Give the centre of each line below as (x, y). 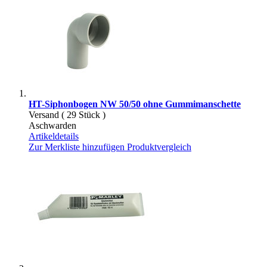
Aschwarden (52, 125)
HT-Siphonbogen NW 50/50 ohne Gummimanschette (135, 104)
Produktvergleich (159, 147)
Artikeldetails (54, 136)
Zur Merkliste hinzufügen (77, 147)
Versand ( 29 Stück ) (67, 114)
